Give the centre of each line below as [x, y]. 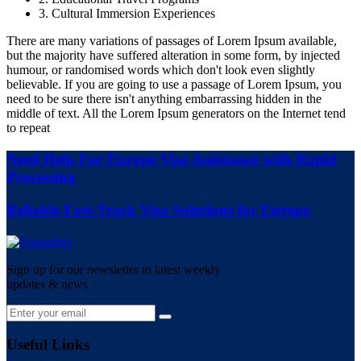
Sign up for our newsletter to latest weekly [114, 269]
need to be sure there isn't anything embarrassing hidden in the [164, 99]
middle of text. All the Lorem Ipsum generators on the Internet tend [176, 114]
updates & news [47, 284]
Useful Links [48, 345]
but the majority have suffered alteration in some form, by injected [173, 56]
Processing [41, 176]
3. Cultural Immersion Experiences [127, 14]
